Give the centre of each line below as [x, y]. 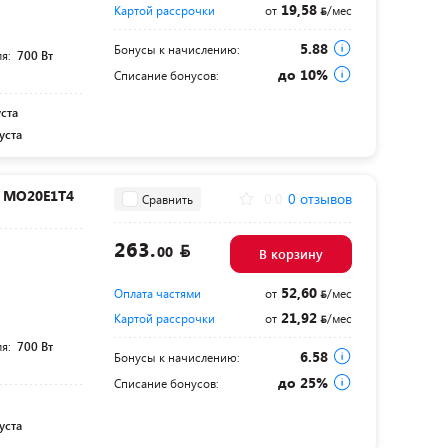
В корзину [290, 254]
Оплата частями [157, 293]
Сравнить [167, 198]
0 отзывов [319, 199]
